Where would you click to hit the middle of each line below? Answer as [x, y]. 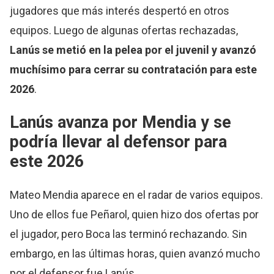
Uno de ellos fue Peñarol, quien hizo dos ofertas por [135, 214]
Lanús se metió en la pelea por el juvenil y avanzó [133, 50]
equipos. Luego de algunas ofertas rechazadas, [124, 31]
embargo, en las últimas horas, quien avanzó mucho [135, 253]
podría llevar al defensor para [119, 142]
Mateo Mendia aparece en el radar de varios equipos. [137, 194]
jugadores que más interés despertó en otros [120, 11]
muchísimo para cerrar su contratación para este [134, 70]
